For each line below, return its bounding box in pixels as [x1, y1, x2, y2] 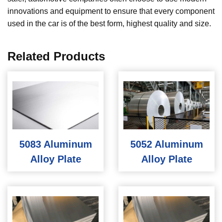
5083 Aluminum [19, 139, 92, 150]
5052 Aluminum [130, 139, 203, 150]
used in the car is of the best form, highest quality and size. [7, 19, 211, 28]
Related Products [7, 49, 105, 63]
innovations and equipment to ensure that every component [7, 6, 215, 15]
